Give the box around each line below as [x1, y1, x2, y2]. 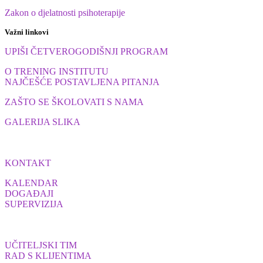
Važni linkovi [5, 27, 49, 36]
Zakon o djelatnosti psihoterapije [5, 7, 125, 18]
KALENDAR [5, 177, 58, 188]
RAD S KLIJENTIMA [5, 250, 92, 261]
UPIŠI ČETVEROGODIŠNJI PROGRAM [5, 46, 168, 56]
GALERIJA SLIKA [5, 116, 80, 127]
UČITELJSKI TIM [5, 240, 77, 250]
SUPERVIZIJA [5, 198, 63, 209]
